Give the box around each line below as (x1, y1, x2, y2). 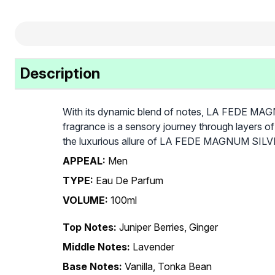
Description (20, 64, 100, 82)
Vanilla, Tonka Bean (125, 260, 212, 273)
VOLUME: (63, 193, 108, 206)
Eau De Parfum (96, 174, 163, 187)
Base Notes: (63, 260, 122, 273)
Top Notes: (63, 220, 117, 233)
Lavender (133, 240, 174, 253)
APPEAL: (63, 154, 106, 167)
